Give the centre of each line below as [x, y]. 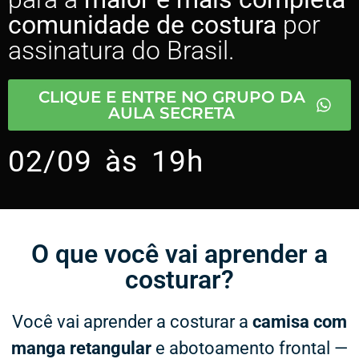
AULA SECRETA [171, 113]
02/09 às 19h [106, 161]
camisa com [300, 322]
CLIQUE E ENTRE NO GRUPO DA [171, 97]
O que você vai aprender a [179, 254]
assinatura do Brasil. [121, 50]
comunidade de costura [142, 25]
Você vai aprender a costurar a [132, 322]
